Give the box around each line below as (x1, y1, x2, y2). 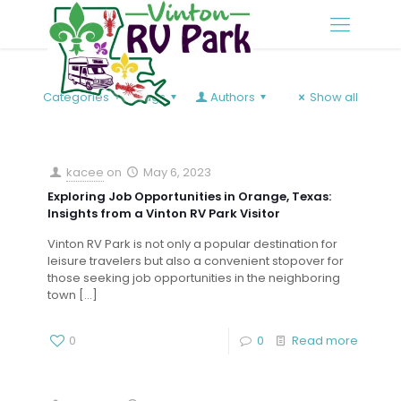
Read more (292, 332, 358, 349)
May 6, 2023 (143, 164, 212, 181)
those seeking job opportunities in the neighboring (47, 269, 340, 286)
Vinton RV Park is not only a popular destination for (47, 235, 337, 252)
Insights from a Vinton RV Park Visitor (47, 205, 280, 222)
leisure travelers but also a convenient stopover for (47, 252, 344, 269)
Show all (310, 89, 358, 106)
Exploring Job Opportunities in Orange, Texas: (47, 188, 331, 205)
